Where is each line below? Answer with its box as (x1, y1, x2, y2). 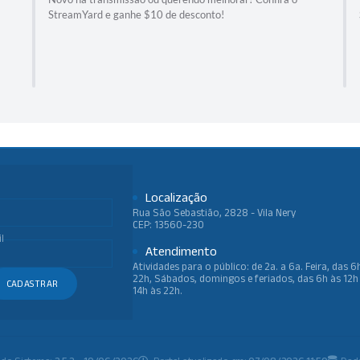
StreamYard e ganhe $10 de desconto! (48, 8, 225, 22)
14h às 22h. (133, 284, 182, 297)
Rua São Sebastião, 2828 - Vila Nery (133, 206, 296, 219)
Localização (145, 190, 207, 204)
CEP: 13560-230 (133, 218, 204, 231)
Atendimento (145, 243, 217, 258)
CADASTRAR (6, 278, 59, 289)
